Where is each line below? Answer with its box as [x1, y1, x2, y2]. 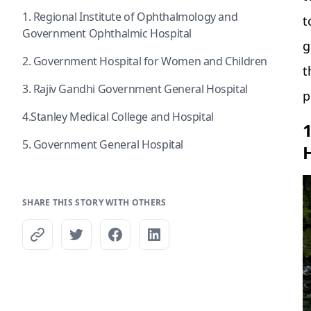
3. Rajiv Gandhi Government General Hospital [22, 81, 251, 96]
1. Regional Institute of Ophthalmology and [22, 9, 238, 24]
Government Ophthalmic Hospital [22, 26, 192, 41]
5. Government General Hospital [22, 137, 186, 152]
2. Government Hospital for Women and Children [22, 53, 267, 69]
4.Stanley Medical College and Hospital [22, 109, 214, 124]
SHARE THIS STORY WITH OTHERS [22, 196, 167, 208]
